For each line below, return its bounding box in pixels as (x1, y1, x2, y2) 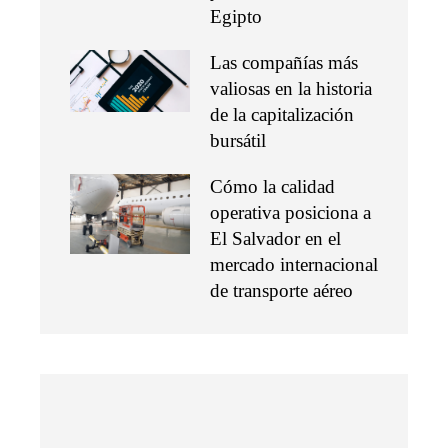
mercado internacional (210, 253, 378, 275)
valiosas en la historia (210, 77, 372, 99)
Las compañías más (210, 51, 358, 73)
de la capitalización (210, 103, 354, 125)
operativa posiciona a (210, 201, 371, 223)
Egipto (210, 5, 262, 27)
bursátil (210, 129, 266, 151)
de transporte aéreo (210, 279, 353, 301)
